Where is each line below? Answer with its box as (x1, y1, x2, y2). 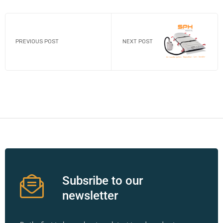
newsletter (62, 188, 118, 203)
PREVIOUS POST (15, 38, 59, 45)
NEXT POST (122, 38, 153, 45)
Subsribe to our (62, 173, 143, 188)
